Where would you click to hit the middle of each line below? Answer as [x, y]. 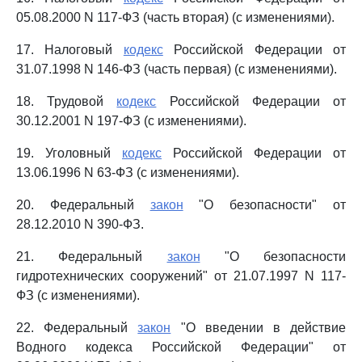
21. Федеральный [92, 257]
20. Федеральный [83, 205]
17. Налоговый [70, 50]
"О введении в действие [259, 328]
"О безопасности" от [265, 205]
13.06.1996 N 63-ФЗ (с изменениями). [128, 173]
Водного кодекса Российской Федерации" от [181, 347]
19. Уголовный [69, 153]
